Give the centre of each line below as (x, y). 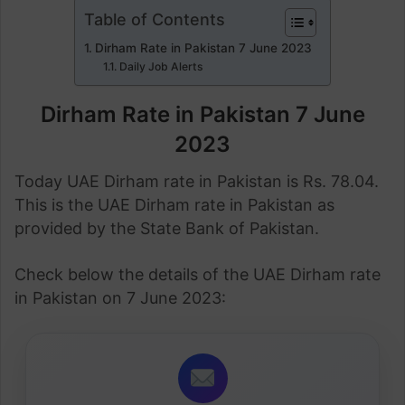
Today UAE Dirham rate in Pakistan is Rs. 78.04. (197, 181)
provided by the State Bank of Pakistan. (167, 228)
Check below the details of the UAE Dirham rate (198, 274)
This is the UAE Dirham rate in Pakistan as (174, 204)
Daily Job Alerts (161, 66)
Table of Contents (155, 19)
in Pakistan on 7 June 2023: (120, 297)
